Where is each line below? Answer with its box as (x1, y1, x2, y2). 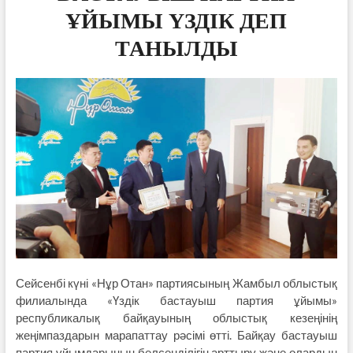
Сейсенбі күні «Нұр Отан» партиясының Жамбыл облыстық (15, 276, 338, 291)
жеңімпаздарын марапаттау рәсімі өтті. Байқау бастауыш (15, 328, 338, 343)
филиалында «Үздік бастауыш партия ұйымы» (15, 293, 338, 308)
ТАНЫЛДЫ (114, 35, 238, 61)
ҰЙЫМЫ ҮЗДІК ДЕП (65, 8, 288, 33)
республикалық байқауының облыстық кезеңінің (15, 310, 338, 325)
